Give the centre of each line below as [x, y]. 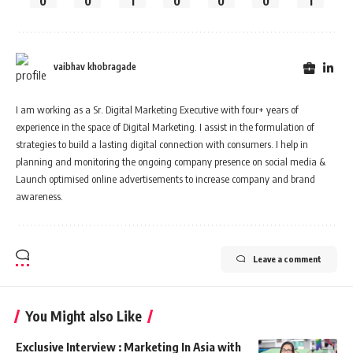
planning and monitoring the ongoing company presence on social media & [171, 162]
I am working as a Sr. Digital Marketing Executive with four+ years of [157, 110]
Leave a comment [287, 259]
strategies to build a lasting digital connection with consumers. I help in [162, 145]
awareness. [39, 197]
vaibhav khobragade [95, 67]
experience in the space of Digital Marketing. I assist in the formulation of [165, 127]
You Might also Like [84, 316]
